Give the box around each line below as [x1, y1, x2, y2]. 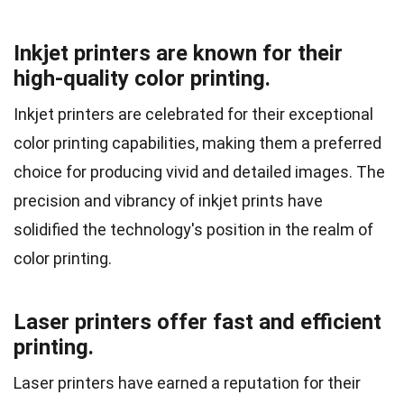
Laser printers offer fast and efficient [14, 308, 381, 335]
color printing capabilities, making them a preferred [14, 133, 381, 152]
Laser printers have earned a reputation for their [14, 372, 361, 392]
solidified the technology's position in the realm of [14, 219, 373, 239]
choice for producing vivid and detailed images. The [14, 161, 385, 181]
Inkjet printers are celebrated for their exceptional [14, 104, 373, 124]
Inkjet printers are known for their [14, 40, 343, 66]
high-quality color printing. [14, 65, 271, 91]
